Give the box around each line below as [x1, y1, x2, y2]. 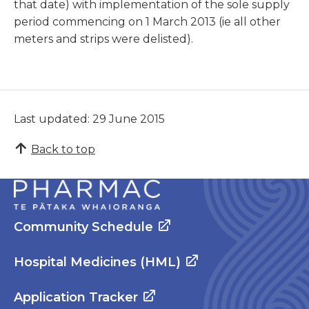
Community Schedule [14, 219, 153, 235]
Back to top [31, 142, 95, 156]
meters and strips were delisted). [14, 32, 193, 46]
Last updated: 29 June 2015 [14, 112, 165, 126]
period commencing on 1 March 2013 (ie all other [14, 15, 281, 29]
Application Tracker [14, 290, 138, 306]
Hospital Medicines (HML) [14, 255, 181, 270]
